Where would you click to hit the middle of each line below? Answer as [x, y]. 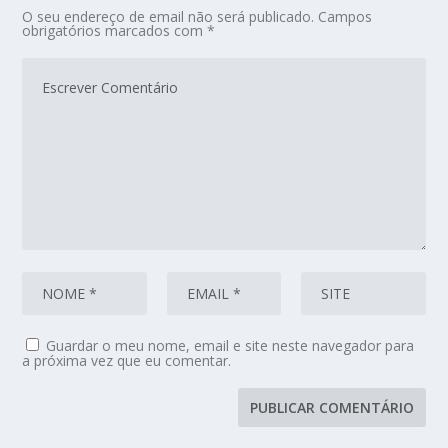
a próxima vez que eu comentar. [127, 360]
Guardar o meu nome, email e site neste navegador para [230, 345]
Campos [345, 16]
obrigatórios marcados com [115, 30]
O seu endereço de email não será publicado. [168, 16]
